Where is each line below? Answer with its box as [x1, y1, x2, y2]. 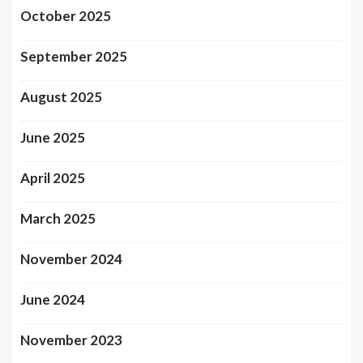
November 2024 [20, 250, 122, 267]
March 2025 [20, 209, 96, 227]
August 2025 [20, 88, 102, 105]
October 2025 [20, 6, 111, 24]
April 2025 [20, 169, 85, 186]
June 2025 [20, 128, 85, 146]
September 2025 [20, 47, 127, 65]
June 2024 [20, 290, 85, 308]
